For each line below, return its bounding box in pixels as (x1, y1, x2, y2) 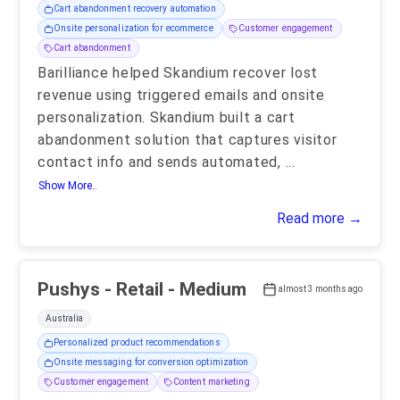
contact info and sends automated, (37, 154, 286, 171)
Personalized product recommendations (54, 337, 221, 348)
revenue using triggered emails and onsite (37, 87, 325, 104)
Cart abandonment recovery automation (54, 4, 216, 14)
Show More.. (38, 179, 97, 192)
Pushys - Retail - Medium (37, 279, 246, 301)
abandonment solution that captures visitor (37, 131, 337, 149)
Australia (46, 313, 83, 324)
